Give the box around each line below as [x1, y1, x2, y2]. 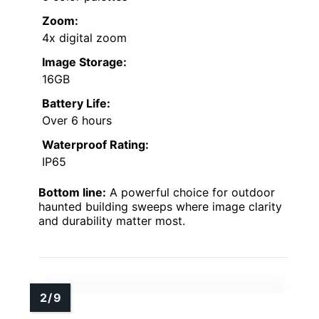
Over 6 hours [42, 113, 112, 127]
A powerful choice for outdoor [106, 184, 275, 199]
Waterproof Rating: [42, 137, 149, 152]
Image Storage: [42, 54, 127, 69]
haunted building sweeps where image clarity [38, 199, 282, 214]
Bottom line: [38, 184, 106, 199]
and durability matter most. [38, 213, 185, 228]
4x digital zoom [42, 30, 127, 45]
